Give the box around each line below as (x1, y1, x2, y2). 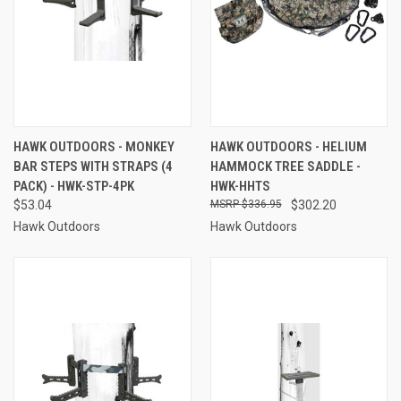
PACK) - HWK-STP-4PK (13, 177, 134, 194)
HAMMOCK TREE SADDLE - (209, 158, 361, 175)
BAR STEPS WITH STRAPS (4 (13, 158, 173, 175)
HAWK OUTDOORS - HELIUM (209, 138, 367, 155)
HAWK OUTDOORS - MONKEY (13, 138, 175, 155)
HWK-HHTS (209, 177, 270, 194)
